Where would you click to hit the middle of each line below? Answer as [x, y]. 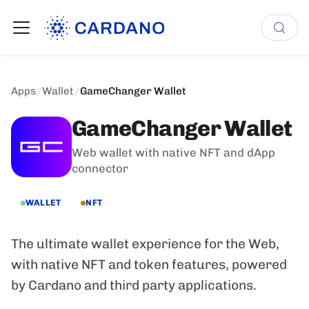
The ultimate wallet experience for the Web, [145, 244]
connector [100, 168]
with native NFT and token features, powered [149, 265]
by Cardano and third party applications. [134, 286]
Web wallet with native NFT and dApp [173, 152]
